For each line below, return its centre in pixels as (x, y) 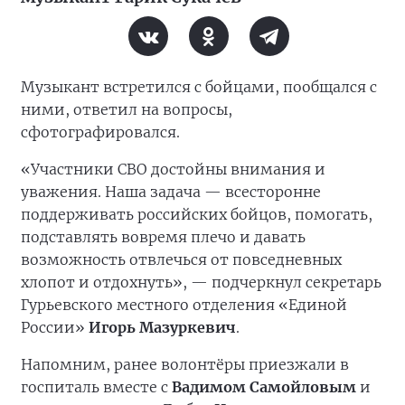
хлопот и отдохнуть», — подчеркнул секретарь (201, 282)
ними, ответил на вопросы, (127, 109)
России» (55, 327)
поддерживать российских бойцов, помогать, (197, 214)
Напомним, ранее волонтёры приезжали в (185, 364)
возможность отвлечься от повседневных (181, 259)
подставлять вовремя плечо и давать (163, 237)
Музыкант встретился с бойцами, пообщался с (199, 87)
